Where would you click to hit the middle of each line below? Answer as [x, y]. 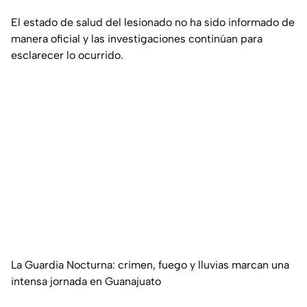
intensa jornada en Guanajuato [86, 282]
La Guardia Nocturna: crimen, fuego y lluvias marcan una [150, 265]
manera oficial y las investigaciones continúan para [137, 39]
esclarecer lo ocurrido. [67, 56]
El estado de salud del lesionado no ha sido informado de [153, 23]
